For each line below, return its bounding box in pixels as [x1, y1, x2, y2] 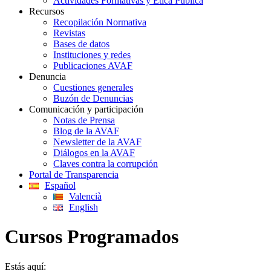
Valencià [68, 191, 102, 201]
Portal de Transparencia [29, 169, 119, 180]
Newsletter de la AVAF [53, 137, 142, 147]
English [68, 202, 98, 212]
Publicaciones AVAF [53, 60, 132, 71]
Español [44, 180, 76, 191]
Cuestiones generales [53, 82, 133, 93]
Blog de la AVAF [53, 126, 119, 136]
